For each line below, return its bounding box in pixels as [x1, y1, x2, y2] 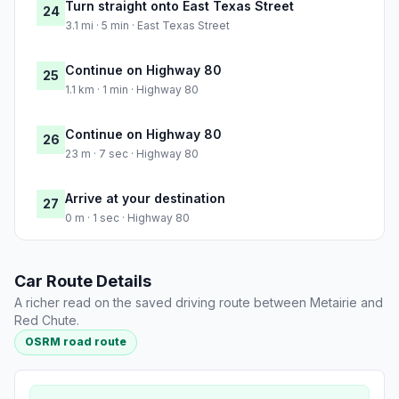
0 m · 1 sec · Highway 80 [65, 211, 190, 225]
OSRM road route [25, 335, 127, 349]
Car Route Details [14, 272, 151, 291]
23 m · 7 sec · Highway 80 [65, 147, 199, 161]
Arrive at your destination [65, 191, 225, 207]
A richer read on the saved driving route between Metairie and [14, 295, 383, 311]
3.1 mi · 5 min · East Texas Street [65, 19, 230, 33]
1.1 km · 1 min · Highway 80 [65, 83, 199, 97]
